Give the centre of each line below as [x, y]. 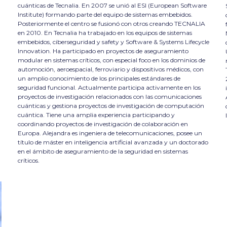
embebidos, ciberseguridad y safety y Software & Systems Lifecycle [113, 42]
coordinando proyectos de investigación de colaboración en [103, 124]
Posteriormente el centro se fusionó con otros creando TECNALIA [111, 23]
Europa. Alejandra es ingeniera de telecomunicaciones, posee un [110, 133]
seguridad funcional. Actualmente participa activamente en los [109, 87]
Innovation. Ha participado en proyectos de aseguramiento [103, 51]
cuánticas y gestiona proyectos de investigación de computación [111, 105]
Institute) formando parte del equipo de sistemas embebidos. [105, 14]
